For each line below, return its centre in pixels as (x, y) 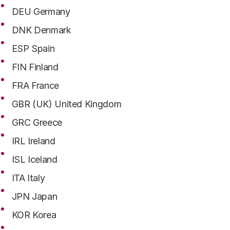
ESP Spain (33, 49)
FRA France (35, 85)
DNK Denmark (41, 30)
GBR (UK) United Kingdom (66, 104)
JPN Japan (34, 196)
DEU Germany (41, 12)
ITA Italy (28, 178)
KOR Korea (34, 215)
